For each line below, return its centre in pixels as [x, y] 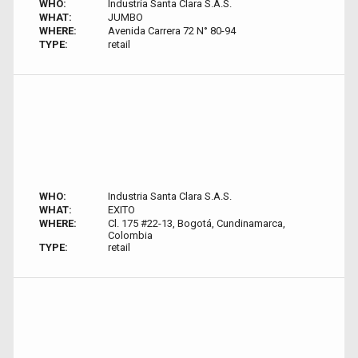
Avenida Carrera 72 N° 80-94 [171, 31]
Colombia [130, 235]
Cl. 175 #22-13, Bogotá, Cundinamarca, [196, 223]
